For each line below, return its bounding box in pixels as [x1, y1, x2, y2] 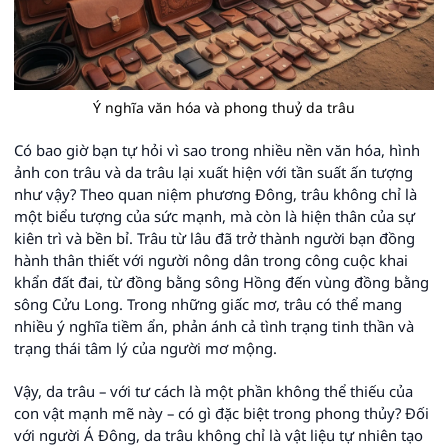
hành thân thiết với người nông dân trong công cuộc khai [14, 250, 408, 270]
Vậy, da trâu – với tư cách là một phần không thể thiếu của [14, 381, 413, 401]
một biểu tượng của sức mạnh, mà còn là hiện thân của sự [14, 206, 415, 226]
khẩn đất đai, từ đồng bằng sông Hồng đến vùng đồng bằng [14, 272, 429, 292]
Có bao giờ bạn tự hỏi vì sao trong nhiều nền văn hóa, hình [14, 140, 420, 160]
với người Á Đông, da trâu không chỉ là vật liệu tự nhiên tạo [14, 425, 423, 445]
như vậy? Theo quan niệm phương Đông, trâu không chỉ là [14, 184, 417, 204]
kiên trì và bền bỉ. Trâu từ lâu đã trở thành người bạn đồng [14, 228, 415, 248]
